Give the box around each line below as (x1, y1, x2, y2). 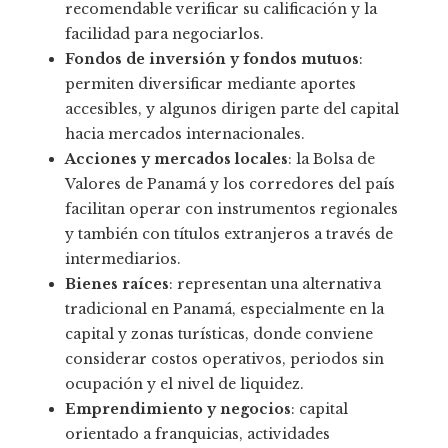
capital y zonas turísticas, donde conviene (65, 325, 373, 344)
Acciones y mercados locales (65, 150, 288, 169)
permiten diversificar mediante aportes (65, 75, 356, 94)
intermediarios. (65, 250, 181, 269)
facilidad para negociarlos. (65, 25, 264, 44)
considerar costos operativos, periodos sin (65, 350, 384, 369)
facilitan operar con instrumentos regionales (65, 200, 398, 219)
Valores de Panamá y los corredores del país (65, 175, 395, 194)
